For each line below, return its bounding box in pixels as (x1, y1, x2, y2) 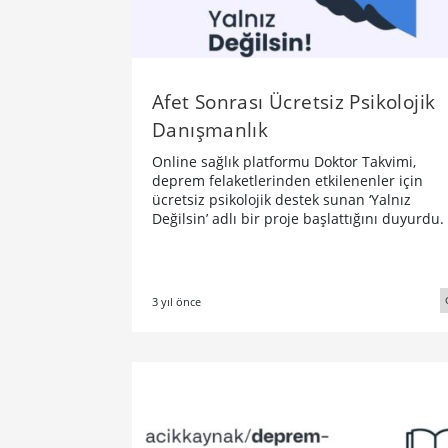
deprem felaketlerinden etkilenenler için (152, 170, 423, 190)
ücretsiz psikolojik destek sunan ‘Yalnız (152, 189, 411, 209)
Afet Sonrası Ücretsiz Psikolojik (152, 87, 436, 115)
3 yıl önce (152, 293, 201, 309)
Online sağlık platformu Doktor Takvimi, (152, 151, 416, 171)
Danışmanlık (152, 115, 269, 143)
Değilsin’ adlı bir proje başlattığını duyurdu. (152, 208, 444, 228)
